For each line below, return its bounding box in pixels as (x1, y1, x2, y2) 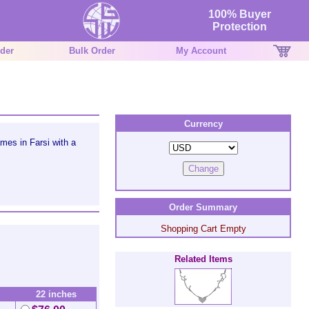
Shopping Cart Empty (160, 223, 246, 234)
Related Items (174, 254, 232, 264)
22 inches (35, 289, 77, 299)
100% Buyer (208, 8, 271, 20)
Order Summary (169, 202, 237, 212)
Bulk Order (69, 46, 115, 56)
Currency (183, 119, 223, 129)
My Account (176, 46, 226, 56)
